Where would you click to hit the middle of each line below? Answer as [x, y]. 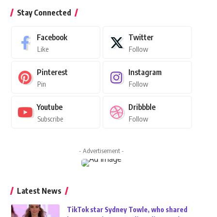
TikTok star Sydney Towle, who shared [127, 209]
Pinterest [52, 72]
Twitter [141, 37]
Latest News [39, 191]
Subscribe [50, 119]
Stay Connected [44, 13]
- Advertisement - [101, 151]
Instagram [145, 72]
